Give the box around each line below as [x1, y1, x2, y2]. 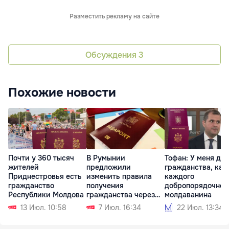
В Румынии [86, 153, 125, 163]
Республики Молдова [8, 190, 84, 199]
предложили [86, 162, 131, 172]
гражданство [8, 180, 54, 190]
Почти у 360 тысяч [8, 153, 74, 163]
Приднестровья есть [8, 171, 82, 181]
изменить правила [86, 171, 152, 181]
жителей [8, 162, 39, 172]
